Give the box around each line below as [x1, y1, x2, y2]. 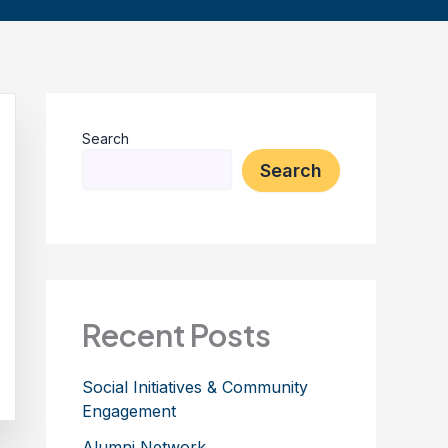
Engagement [82, 400, 176, 421]
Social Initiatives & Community [82, 376, 308, 397]
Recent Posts [82, 315, 271, 355]
